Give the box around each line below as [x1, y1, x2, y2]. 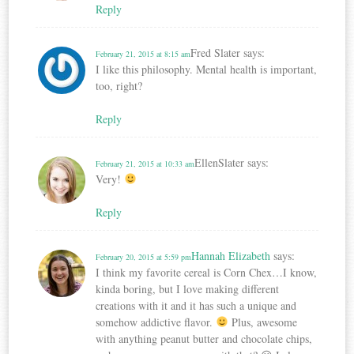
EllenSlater [194, 154, 245, 170]
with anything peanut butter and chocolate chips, [96, 330, 313, 346]
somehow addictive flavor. [96, 314, 217, 330]
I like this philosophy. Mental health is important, [96, 61, 318, 77]
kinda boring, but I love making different [96, 281, 280, 296]
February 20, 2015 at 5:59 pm [96, 250, 192, 262]
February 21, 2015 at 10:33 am [96, 157, 195, 169]
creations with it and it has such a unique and [96, 297, 297, 313]
